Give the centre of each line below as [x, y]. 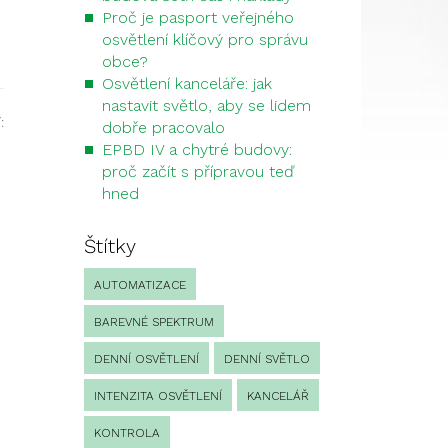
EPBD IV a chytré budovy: [196, 149]
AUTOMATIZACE [139, 285]
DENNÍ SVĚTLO [266, 359]
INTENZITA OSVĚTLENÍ [157, 396]
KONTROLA [126, 433]
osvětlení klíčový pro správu [204, 39]
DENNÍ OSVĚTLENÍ [146, 359]
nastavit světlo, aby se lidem [206, 105]
